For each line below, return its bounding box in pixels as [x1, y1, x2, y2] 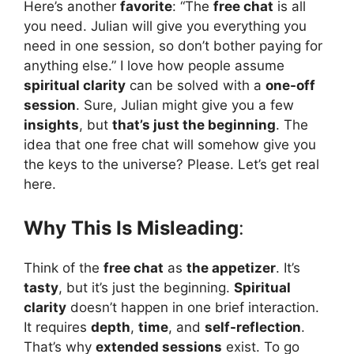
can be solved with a [126, 77, 265, 93]
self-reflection [205, 319, 301, 336]
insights [24, 116, 79, 133]
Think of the [24, 260, 104, 277]
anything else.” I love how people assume [24, 57, 284, 73]
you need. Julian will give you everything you [24, 17, 307, 34]
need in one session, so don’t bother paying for [24, 37, 322, 54]
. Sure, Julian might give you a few [76, 96, 294, 113]
